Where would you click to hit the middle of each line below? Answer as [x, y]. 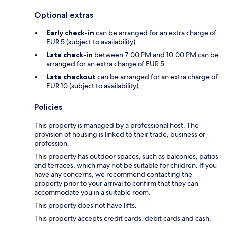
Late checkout [71, 77]
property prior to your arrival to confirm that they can [116, 184]
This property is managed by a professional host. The [117, 125]
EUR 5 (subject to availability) [91, 42]
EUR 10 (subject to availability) [92, 86]
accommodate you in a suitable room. [92, 193]
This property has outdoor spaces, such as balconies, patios [126, 156]
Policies [48, 107]
